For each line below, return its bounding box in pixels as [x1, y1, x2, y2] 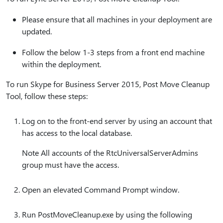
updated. [22, 26, 52, 36]
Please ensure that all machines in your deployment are [22, 14, 212, 24]
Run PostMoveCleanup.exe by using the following [22, 209, 192, 220]
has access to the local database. [22, 127, 132, 138]
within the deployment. [22, 59, 101, 69]
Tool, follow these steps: [6, 91, 88, 101]
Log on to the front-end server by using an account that [22, 115, 212, 126]
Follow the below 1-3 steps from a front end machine [22, 47, 205, 57]
